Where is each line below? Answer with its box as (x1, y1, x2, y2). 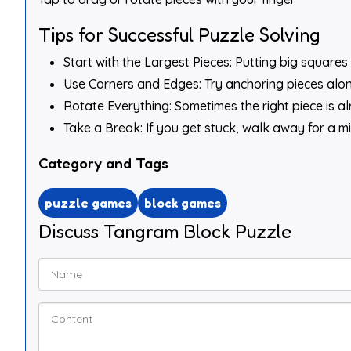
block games (144, 195, 221, 212)
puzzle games (45, 195, 132, 212)
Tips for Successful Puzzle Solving (38, 24, 320, 46)
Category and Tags (38, 154, 168, 172)
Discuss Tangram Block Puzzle (38, 220, 291, 244)
